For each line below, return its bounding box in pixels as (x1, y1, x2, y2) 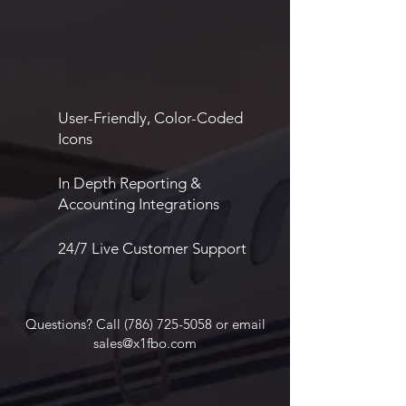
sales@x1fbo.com (93, 334, 197, 352)
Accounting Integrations (58, 195, 219, 213)
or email (211, 315, 266, 333)
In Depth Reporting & (58, 174, 201, 192)
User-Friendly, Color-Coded (58, 109, 243, 127)
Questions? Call (24, 315, 124, 333)
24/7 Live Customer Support (58, 239, 246, 257)
